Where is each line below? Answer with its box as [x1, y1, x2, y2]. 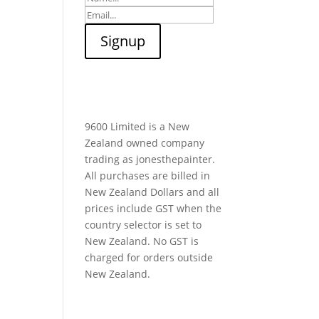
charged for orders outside [85, 251, 214, 264]
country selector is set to [85, 218, 202, 231]
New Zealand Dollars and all [85, 185, 220, 199]
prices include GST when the [85, 202, 222, 215]
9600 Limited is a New [85, 120, 190, 133]
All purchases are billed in [85, 169, 211, 182]
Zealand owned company [85, 136, 205, 150]
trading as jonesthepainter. [85, 152, 216, 166]
